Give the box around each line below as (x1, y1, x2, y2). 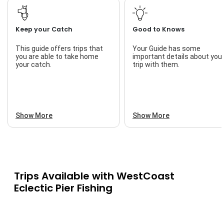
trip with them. (132, 60, 179, 69)
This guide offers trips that (15, 44, 103, 53)
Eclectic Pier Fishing (13, 181, 112, 195)
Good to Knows (132, 25, 184, 34)
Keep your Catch (15, 25, 72, 34)
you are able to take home (15, 52, 98, 61)
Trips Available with (13, 169, 116, 183)
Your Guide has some (132, 44, 200, 53)
